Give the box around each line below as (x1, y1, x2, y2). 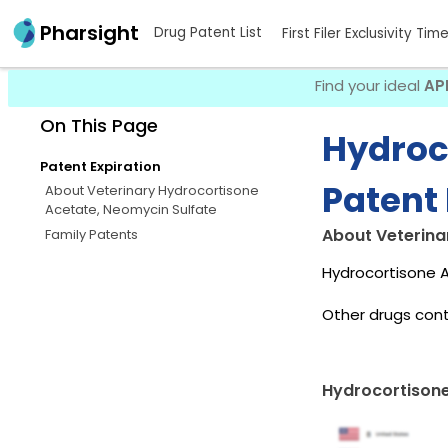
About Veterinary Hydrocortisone (45, 180, 259, 200)
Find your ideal (315, 75, 424, 96)
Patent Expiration (40, 156, 161, 176)
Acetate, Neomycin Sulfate (45, 199, 217, 219)
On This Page (40, 112, 158, 138)
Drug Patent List (154, 23, 262, 43)
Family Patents (45, 224, 138, 244)
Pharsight (40, 19, 139, 48)
